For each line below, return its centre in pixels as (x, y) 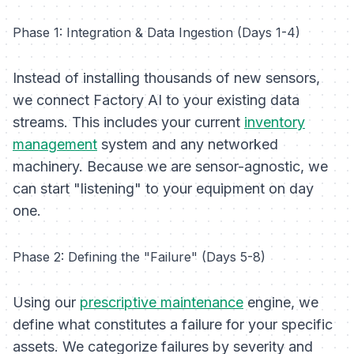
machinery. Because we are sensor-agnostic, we (170, 167)
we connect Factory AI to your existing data (156, 100)
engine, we (281, 303)
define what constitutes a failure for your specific (173, 325)
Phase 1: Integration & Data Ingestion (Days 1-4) (156, 33)
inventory (275, 122)
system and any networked (188, 145)
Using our (46, 303)
